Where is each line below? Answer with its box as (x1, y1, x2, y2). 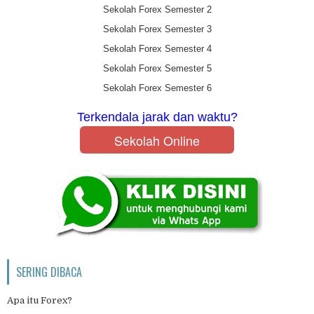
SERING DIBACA (16, 264, 82, 281)
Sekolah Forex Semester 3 (102, 24, 212, 34)
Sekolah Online (114, 130, 200, 149)
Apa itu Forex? (7, 295, 72, 306)
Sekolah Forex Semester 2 (102, 4, 212, 15)
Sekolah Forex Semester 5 (102, 63, 212, 74)
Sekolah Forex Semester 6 (102, 83, 212, 93)
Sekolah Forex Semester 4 (102, 43, 212, 54)
